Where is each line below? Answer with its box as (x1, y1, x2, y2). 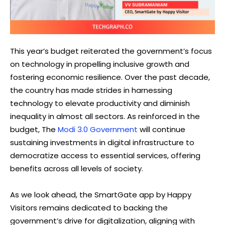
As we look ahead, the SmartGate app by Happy (10, 189, 191, 200)
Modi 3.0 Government (58, 124, 138, 135)
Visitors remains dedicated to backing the (10, 202, 168, 213)
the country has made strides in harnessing (10, 84, 172, 95)
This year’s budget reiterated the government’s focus (10, 45, 212, 56)
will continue (138, 124, 185, 135)
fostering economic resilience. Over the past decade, (10, 71, 210, 82)
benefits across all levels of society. (10, 163, 143, 174)
